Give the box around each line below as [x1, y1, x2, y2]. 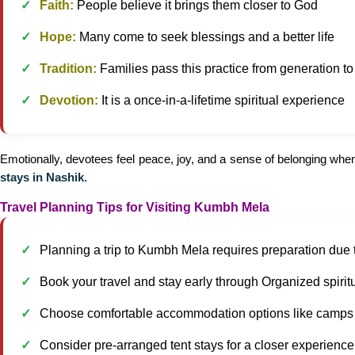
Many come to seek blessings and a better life [76, 30, 334, 44]
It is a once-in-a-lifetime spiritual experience [98, 94, 345, 107]
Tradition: [40, 62, 97, 75]
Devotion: [40, 94, 98, 107]
